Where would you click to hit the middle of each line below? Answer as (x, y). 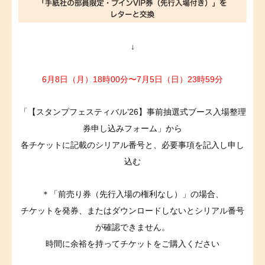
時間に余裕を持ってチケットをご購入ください (132, 243)
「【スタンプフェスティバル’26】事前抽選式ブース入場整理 (132, 112)
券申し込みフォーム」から (132, 128)
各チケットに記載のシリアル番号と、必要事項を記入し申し (132, 145)
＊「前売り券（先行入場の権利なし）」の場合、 (132, 194)
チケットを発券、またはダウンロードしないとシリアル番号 (132, 210)
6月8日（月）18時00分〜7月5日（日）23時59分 (132, 79)
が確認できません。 (132, 227)
